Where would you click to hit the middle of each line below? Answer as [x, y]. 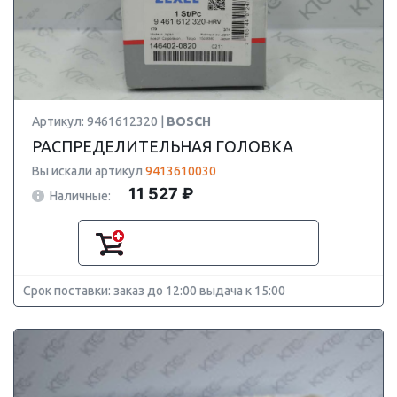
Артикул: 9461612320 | [99, 121]
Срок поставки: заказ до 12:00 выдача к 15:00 [154, 291]
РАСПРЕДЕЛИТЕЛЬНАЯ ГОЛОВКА [163, 146]
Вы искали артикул [89, 171]
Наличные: [80, 195]
